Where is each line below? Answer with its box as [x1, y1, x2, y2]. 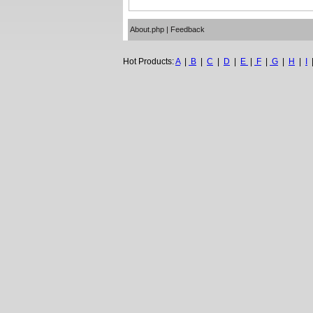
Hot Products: [123, 57, 175, 66]
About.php [130, 25, 164, 34]
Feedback [170, 25, 205, 34]
